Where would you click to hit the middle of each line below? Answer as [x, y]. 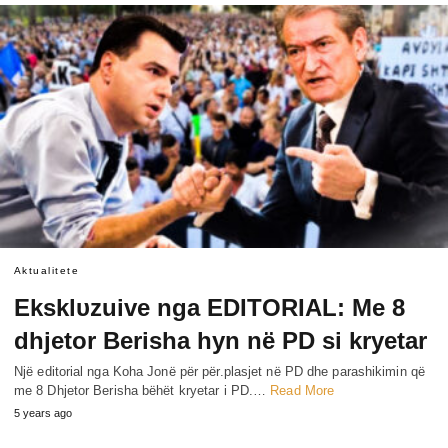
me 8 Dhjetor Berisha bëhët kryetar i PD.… [142, 390]
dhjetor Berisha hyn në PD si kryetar [220, 340]
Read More [302, 390]
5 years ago [43, 412]
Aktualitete [47, 270]
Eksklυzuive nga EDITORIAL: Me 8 [209, 307]
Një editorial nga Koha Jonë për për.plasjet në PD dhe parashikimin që [219, 371]
